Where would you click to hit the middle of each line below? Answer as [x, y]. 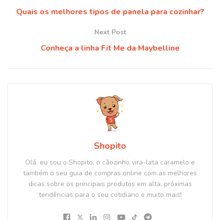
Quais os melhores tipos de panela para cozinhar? [110, 12]
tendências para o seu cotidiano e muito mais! [110, 194]
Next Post [110, 32]
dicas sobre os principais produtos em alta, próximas [110, 184]
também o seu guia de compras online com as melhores [110, 173]
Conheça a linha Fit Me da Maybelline [110, 48]
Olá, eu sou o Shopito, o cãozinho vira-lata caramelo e [110, 162]
